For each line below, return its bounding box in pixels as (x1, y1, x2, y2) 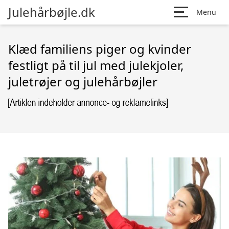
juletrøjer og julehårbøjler (8, 73, 157, 90)
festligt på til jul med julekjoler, (8, 57, 184, 74)
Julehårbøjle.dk (8, 4, 95, 20)
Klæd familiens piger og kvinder (8, 40, 191, 57)
